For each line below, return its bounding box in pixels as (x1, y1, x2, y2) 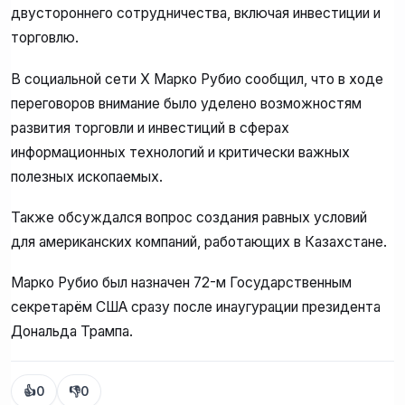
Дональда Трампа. (11, 323, 133, 341)
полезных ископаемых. (11, 167, 163, 185)
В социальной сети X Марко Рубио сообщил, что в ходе (11, 70, 383, 88)
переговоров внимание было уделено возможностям (11, 94, 362, 112)
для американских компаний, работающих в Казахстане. (11, 233, 387, 251)
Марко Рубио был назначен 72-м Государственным (11, 274, 352, 292)
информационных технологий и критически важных (11, 143, 350, 161)
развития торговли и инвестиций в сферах (11, 118, 289, 137)
